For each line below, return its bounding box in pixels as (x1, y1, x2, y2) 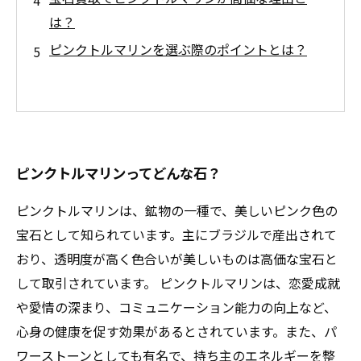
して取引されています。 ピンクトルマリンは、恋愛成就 (16, 273, 340, 293)
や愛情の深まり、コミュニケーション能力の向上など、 (16, 297, 337, 317)
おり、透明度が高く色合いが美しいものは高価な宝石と (16, 249, 338, 268)
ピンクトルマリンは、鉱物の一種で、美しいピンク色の (16, 201, 338, 220)
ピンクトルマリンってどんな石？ (16, 163, 221, 183)
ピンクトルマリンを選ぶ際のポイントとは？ (49, 39, 307, 59)
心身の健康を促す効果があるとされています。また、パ (16, 322, 337, 341)
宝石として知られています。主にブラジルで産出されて (16, 225, 337, 244)
